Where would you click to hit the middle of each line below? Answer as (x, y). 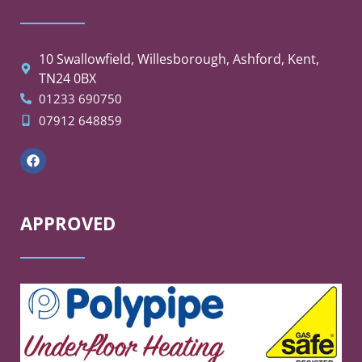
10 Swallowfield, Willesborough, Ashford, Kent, (179, 59)
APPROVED (68, 223)
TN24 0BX (67, 78)
